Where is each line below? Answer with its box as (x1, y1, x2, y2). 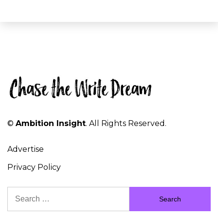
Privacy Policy (7, 162, 61, 172)
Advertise (7, 144, 44, 154)
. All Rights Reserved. (86, 119, 166, 128)
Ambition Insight (16, 119, 86, 128)
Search (7, 187, 34, 197)
